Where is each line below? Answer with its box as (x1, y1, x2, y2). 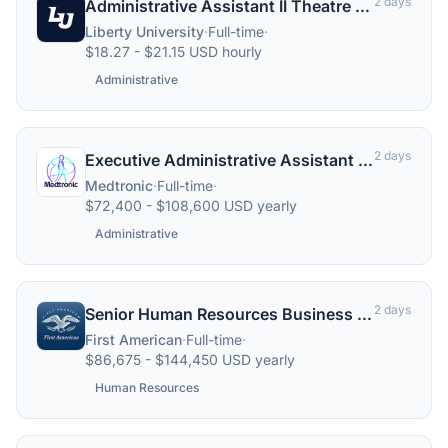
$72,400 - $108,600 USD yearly (85, 197, 297, 214)
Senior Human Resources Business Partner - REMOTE (357, 304, 372, 324)
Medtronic (85, 177, 153, 194)
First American (85, 331, 182, 348)
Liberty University (85, 23, 204, 40)
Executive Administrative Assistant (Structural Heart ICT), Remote (358, 150, 373, 170)
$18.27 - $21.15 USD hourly (85, 43, 262, 60)
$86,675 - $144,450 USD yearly (85, 351, 295, 368)
